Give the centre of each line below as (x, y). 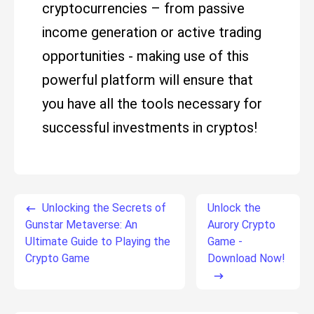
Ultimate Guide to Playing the (98, 241)
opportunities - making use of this (145, 56)
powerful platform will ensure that (148, 80)
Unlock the (234, 208)
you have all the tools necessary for (152, 104)
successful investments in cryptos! (150, 128)
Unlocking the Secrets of (104, 208)
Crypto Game (57, 258)
